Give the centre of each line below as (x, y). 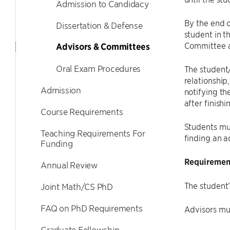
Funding (57, 143)
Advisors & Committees (103, 47)
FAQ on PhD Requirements (92, 208)
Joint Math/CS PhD (77, 186)
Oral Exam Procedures (98, 68)
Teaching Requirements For (93, 133)
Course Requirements (82, 111)
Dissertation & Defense (99, 25)
